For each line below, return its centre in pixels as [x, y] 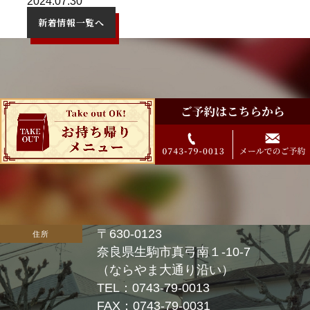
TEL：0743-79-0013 [153, 288]
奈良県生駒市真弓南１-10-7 [174, 252]
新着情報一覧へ [71, 22]
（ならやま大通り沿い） [165, 270]
